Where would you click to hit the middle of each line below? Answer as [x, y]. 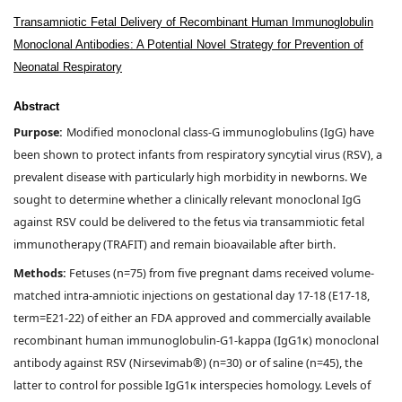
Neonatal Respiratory [68, 67]
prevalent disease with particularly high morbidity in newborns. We [190, 177]
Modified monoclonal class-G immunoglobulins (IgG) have [220, 132]
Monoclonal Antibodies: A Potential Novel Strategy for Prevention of [188, 45]
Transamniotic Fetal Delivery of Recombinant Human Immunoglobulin [193, 22]
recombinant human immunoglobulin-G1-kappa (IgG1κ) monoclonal [196, 340]
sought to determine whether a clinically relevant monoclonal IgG [187, 199]
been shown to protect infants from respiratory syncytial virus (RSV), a [198, 154]
